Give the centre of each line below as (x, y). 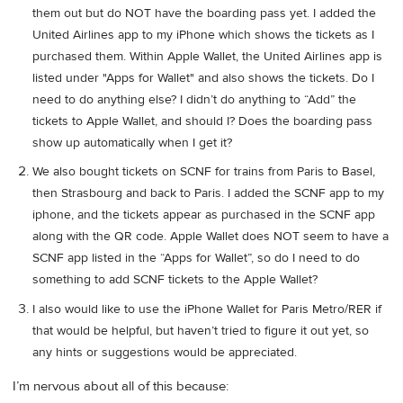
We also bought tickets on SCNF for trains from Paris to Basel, (204, 172)
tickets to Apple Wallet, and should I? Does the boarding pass (202, 121)
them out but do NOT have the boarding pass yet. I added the (204, 13)
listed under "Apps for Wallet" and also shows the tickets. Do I (203, 78)
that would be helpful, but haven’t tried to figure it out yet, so (201, 331)
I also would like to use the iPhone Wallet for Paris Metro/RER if (207, 310)
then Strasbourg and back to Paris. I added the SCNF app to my (208, 194)
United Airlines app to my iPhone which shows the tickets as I (203, 35)
